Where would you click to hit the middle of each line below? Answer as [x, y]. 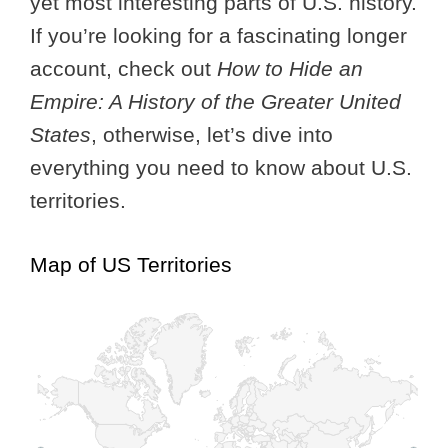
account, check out [123, 68]
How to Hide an [290, 68]
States [60, 134]
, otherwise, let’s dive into [212, 134]
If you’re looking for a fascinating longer [218, 35]
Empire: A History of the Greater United [215, 101]
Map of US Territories [131, 265]
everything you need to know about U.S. [221, 167]
